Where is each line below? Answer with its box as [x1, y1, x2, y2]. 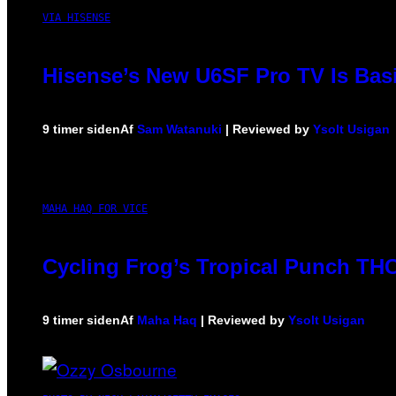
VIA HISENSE [42, 11, 110, 25]
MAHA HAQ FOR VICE [42, 202, 148, 216]
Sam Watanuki [137, 122, 222, 137]
